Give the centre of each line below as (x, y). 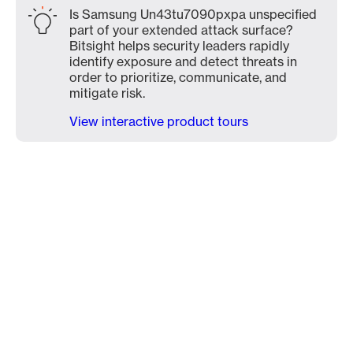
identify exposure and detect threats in (183, 61)
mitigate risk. (107, 93)
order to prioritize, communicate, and (178, 77)
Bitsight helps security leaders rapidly (179, 46)
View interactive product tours (159, 121)
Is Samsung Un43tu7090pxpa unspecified (193, 14)
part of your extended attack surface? (181, 30)
